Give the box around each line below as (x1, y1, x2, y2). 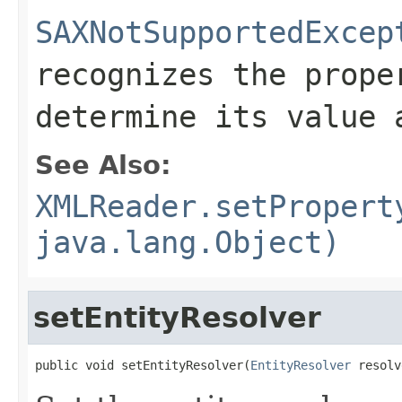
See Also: (35, 149, 171, 180)
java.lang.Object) (35, 223, 340, 260)
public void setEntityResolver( (35, 357, 250, 372)
